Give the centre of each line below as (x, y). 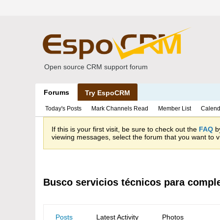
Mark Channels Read (120, 109)
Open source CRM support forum (96, 67)
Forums (56, 92)
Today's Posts (63, 109)
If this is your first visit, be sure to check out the (125, 129)
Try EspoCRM (108, 93)
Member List (175, 109)
